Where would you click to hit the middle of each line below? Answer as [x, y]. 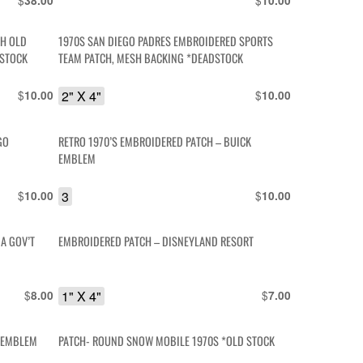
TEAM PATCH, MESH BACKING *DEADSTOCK [151, 58]
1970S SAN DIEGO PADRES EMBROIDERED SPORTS [166, 41]
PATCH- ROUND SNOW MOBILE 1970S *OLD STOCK [167, 341]
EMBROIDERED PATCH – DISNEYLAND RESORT [156, 241]
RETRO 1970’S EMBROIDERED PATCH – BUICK [155, 141]
